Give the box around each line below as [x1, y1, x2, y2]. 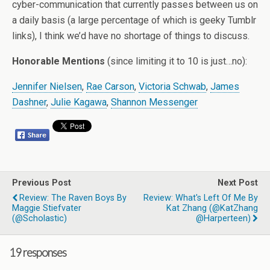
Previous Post [12, 177, 71, 188]
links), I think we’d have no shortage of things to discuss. [12, 30, 250, 42]
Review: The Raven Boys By [19, 192, 127, 203]
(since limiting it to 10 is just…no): [105, 55, 247, 67]
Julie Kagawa [51, 96, 107, 108]
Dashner [12, 96, 46, 108]
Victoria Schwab [139, 81, 206, 92]
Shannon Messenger [111, 96, 198, 108]
